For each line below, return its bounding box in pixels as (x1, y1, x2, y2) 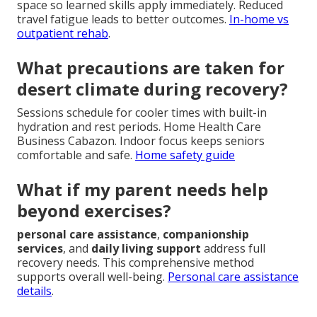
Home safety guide (135, 146, 235, 163)
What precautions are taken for (17, 55, 284, 79)
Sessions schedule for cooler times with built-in (17, 104, 267, 120)
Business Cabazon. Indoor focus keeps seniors (17, 132, 265, 149)
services (17, 240, 63, 256)
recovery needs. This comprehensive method (17, 254, 254, 270)
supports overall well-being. (17, 268, 168, 284)
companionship (163, 226, 249, 242)
